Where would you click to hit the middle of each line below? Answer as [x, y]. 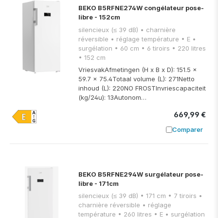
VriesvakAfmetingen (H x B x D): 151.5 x [138, 70]
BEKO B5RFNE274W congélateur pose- [141, 8]
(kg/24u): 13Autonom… [112, 98]
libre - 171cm [99, 183]
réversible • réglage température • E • [94, 39]
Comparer [187, 129]
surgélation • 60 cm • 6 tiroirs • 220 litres [96, 48]
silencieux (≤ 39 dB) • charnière [109, 29]
